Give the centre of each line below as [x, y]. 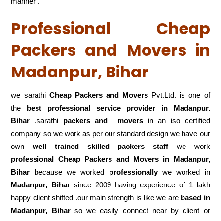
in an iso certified [176, 121]
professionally [133, 172]
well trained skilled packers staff [105, 147]
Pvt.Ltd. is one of [179, 95]
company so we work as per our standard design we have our [110, 134]
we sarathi [30, 95]
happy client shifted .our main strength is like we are [96, 198]
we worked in [184, 172]
